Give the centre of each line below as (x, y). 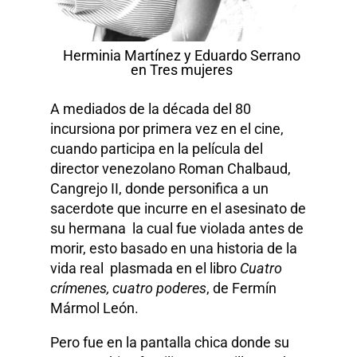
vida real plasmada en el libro (145, 268)
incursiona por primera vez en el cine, (167, 128)
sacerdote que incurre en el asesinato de (178, 208)
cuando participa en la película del (157, 148)
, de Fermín (242, 288)
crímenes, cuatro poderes (129, 288)
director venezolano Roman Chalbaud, (171, 168)
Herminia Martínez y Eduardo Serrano (181, 55)
